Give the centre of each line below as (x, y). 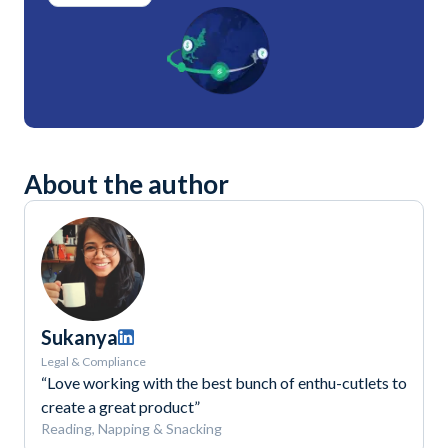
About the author (126, 183)
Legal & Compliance (93, 361)
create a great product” (120, 406)
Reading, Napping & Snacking (131, 428)
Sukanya (79, 336)
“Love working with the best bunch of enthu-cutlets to (224, 382)
